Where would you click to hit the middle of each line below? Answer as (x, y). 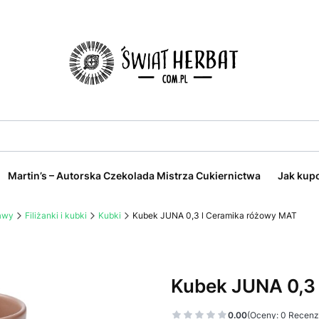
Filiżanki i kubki (56, 215)
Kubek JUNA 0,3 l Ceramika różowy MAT (215, 215)
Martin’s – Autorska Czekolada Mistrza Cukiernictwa (134, 176)
